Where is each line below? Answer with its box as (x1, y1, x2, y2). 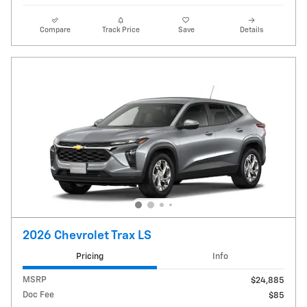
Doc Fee (23, 291, 54, 300)
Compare (40, 26, 71, 34)
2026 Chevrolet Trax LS (23, 229, 151, 242)
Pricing (75, 251, 103, 261)
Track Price (101, 26, 140, 34)
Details (240, 26, 264, 34)
